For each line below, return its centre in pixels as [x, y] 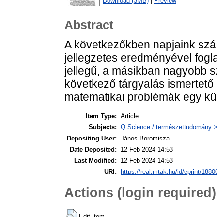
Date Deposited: [93, 149]
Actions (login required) [140, 193]
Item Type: [101, 116]
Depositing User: [92, 138]
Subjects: [103, 127]
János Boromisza [145, 138]
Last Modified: [95, 160]
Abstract [89, 25]
